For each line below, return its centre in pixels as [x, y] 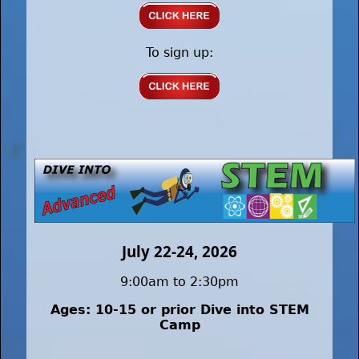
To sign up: [179, 53]
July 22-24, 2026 [179, 252]
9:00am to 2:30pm [179, 282]
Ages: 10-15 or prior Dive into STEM [179, 310]
